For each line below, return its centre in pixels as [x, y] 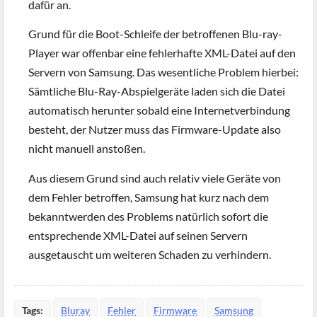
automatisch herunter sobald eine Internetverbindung [159, 110]
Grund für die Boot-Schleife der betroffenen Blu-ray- [155, 34]
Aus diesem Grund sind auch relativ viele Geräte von [155, 178]
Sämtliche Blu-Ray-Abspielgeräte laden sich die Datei [157, 91]
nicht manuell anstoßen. [87, 149]
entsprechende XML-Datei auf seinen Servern [138, 235]
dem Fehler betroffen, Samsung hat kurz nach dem [149, 197]
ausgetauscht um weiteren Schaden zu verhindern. [150, 254]
